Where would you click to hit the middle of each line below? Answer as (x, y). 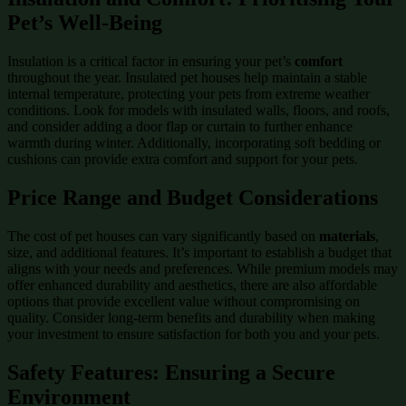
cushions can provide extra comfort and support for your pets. (183, 159)
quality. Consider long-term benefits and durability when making (191, 318)
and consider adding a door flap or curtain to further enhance (180, 127)
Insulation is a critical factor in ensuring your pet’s (151, 62)
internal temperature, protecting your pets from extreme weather (188, 94)
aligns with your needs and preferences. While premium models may (203, 269)
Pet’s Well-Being (85, 23)
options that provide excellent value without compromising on (184, 302)
